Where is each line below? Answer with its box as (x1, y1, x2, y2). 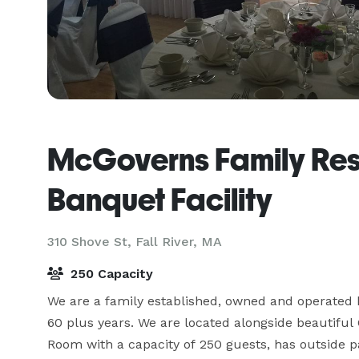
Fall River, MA (135, 234, 222, 249)
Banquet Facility (47, 181, 272, 218)
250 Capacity (67, 266, 153, 281)
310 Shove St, (47, 234, 135, 249)
